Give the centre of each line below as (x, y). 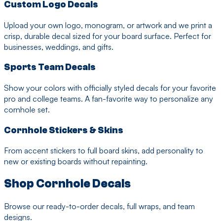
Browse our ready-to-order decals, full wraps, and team (99, 206)
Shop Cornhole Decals (67, 184)
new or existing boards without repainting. (76, 162)
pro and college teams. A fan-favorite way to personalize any (109, 98)
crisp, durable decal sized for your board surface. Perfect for (108, 36)
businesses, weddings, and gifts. (59, 47)
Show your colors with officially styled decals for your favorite (110, 88)
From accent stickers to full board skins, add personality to (104, 151)
